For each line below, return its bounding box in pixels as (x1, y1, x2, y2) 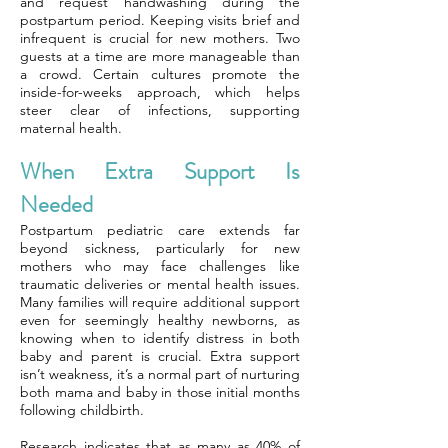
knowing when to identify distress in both (20, 329, 300, 347)
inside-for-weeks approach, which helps (20, 83, 300, 101)
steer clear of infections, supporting (20, 101, 300, 119)
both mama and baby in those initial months (20, 383, 300, 401)
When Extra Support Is (20, 155, 300, 188)
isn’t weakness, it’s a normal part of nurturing (20, 365, 300, 383)
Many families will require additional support (20, 293, 300, 311)
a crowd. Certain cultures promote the (20, 65, 300, 83)
